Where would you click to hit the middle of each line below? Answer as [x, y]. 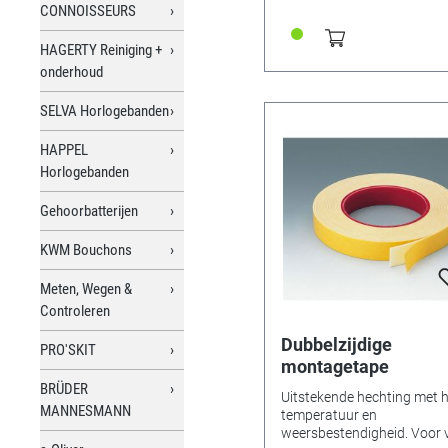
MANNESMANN [85, 410]
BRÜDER [64, 388]
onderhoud [71, 71]
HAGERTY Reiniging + [101, 49]
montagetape [335, 366]
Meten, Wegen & [86, 288]
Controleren [75, 310]
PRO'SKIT [68, 349]
